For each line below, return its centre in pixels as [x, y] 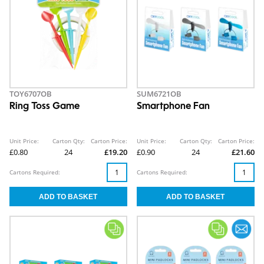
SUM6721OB [159, 94]
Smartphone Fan [173, 107]
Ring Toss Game [44, 107]
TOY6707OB [31, 94]
